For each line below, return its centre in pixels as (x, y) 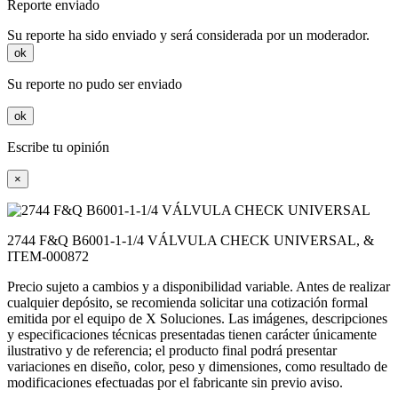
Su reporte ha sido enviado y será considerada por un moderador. (188, 36)
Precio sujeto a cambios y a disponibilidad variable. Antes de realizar (199, 287)
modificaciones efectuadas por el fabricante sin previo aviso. (175, 383)
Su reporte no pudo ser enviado (95, 84)
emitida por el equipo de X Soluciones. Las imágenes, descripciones (197, 319)
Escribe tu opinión (58, 147)
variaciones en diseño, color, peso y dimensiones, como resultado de (197, 367)
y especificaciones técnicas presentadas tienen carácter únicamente (192, 335)
